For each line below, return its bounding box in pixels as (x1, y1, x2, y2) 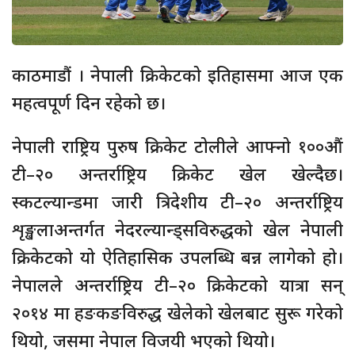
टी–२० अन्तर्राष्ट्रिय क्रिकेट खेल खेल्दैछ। (12, 161, 343, 185)
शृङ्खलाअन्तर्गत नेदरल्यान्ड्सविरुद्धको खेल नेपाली (12, 216, 343, 241)
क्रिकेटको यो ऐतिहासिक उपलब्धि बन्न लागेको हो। (12, 244, 343, 269)
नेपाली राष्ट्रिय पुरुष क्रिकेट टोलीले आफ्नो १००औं (12, 133, 343, 158)
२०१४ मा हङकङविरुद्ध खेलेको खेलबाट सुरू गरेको (12, 300, 343, 324)
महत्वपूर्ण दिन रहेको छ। (12, 90, 166, 114)
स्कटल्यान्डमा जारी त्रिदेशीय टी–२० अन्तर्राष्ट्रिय (12, 189, 343, 213)
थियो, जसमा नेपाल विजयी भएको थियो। (12, 327, 275, 352)
